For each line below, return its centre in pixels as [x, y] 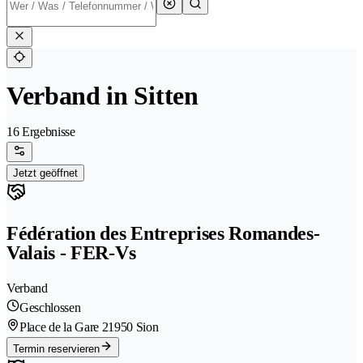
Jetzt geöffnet [45, 173]
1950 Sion [133, 327]
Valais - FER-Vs [71, 253]
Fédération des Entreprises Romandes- [163, 234]
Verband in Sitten [102, 96]
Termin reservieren [56, 349]
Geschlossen [50, 308]
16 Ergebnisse [41, 132]
